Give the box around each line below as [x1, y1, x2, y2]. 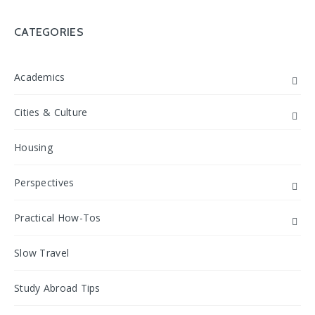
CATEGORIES [14, 25, 84, 39]
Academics [14, 70, 65, 84]
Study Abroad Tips [14, 281, 101, 295]
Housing [14, 140, 53, 154]
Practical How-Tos [14, 210, 101, 224]
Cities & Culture [14, 105, 88, 119]
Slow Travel [14, 245, 70, 259]
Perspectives [14, 175, 75, 189]
